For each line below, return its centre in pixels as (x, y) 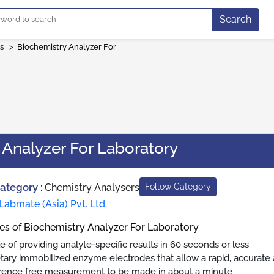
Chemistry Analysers (92, 187)
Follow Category (178, 187)
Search (235, 19)
